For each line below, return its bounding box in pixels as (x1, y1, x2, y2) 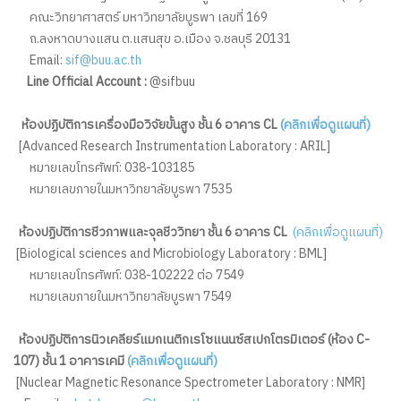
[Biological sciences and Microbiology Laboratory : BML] (13, 243, 340, 264)
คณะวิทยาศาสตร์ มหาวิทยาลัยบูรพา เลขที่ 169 (13, 6, 268, 28)
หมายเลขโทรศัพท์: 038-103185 (13, 157, 194, 178)
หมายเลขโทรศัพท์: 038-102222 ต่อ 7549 (13, 264, 247, 286)
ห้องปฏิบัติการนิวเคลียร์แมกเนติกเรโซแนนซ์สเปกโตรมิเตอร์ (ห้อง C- (19, 328, 370, 350)
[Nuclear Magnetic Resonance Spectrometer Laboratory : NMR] (13, 371, 368, 393)
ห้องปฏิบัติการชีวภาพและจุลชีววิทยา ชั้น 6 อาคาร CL (19, 221, 287, 243)
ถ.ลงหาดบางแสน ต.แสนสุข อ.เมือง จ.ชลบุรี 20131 (13, 28, 291, 49)
